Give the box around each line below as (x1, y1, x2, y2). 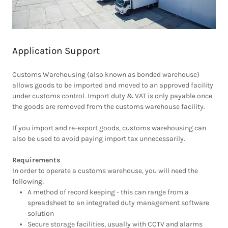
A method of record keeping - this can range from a (27, 188, 189, 196)
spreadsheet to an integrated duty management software (27, 198, 210, 207)
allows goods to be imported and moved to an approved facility (12, 81, 213, 90)
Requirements (12, 156, 62, 164)
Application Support (12, 45, 100, 56)
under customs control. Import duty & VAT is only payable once (12, 92, 212, 100)
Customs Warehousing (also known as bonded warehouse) (12, 70, 199, 79)
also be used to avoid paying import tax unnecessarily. (12, 134, 187, 143)
